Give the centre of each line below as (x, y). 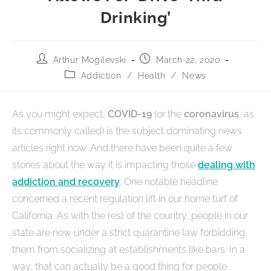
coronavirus (211, 114)
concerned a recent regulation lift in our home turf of (125, 199)
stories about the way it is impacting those (105, 165)
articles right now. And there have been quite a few (122, 148)
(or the (169, 114)
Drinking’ (135, 18)
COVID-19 (131, 114)
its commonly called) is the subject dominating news (127, 131)
